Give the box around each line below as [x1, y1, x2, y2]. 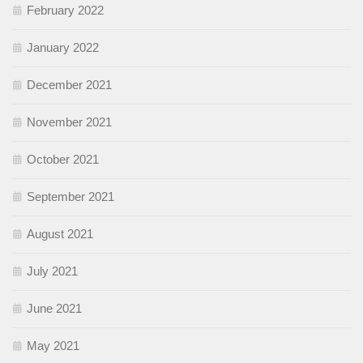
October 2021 [27, 152, 99, 167]
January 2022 [27, 41, 99, 55]
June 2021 [27, 301, 82, 316]
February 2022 [27, 3, 104, 18]
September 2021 [27, 190, 114, 204]
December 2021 [27, 78, 112, 92]
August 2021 [27, 227, 93, 241]
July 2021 [27, 264, 78, 279]
